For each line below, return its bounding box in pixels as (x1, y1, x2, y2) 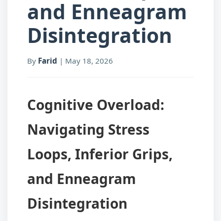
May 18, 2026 (65, 55, 113, 66)
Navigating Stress (27, 119, 149, 139)
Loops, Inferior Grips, (27, 144, 173, 163)
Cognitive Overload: (27, 95, 164, 114)
